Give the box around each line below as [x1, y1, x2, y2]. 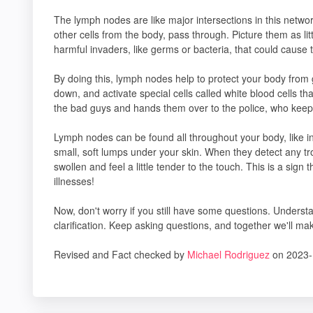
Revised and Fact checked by [54, 247, 187, 261]
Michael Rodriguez [187, 247, 270, 261]
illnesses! [54, 174, 94, 188]
